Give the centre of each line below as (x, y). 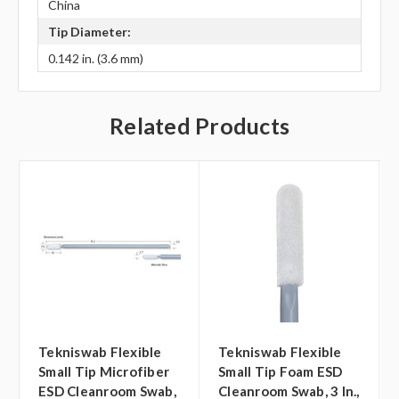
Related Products (199, 126)
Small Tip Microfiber (104, 372)
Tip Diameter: (89, 31)
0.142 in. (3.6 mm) (95, 58)
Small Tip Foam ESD (281, 372)
